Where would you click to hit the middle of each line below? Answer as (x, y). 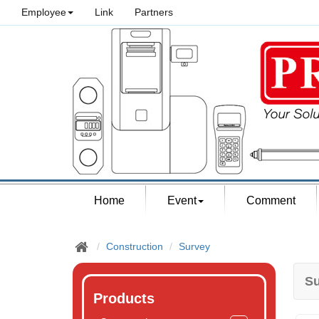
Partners (154, 12)
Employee (44, 12)
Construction (135, 246)
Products (124, 299)
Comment (271, 200)
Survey (194, 246)
